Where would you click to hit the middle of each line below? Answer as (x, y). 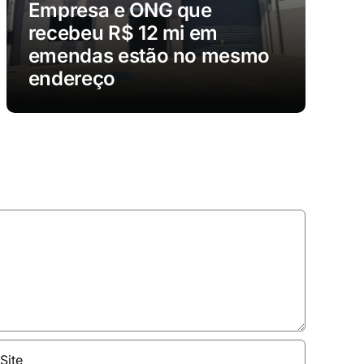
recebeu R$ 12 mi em (123, 32)
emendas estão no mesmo (149, 55)
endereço (71, 78)
